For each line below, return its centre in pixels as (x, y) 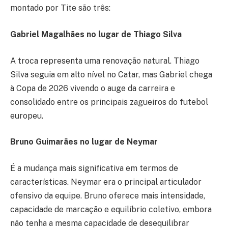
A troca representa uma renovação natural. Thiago (105, 61)
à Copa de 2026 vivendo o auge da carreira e (93, 88)
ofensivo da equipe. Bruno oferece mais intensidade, (108, 195)
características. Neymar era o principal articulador (106, 182)
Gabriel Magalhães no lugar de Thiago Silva (96, 35)
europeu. (27, 116)
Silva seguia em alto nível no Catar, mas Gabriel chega (111, 74)
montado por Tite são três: (60, 8)
